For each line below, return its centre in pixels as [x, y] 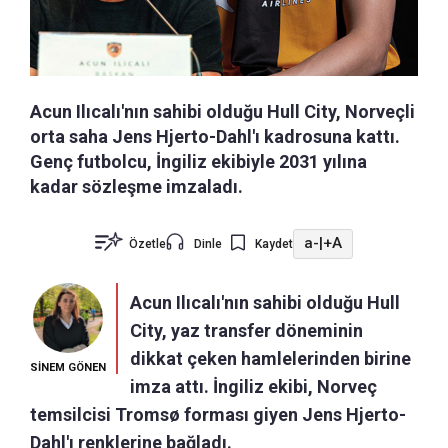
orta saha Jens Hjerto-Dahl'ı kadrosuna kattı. [215, 136]
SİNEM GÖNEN [68, 367]
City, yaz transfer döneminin [246, 330]
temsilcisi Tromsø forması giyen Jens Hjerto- [218, 414]
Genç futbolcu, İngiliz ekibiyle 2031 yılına [198, 161]
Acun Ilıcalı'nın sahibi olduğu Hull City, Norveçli [222, 111]
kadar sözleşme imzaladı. [136, 186]
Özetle [147, 243]
